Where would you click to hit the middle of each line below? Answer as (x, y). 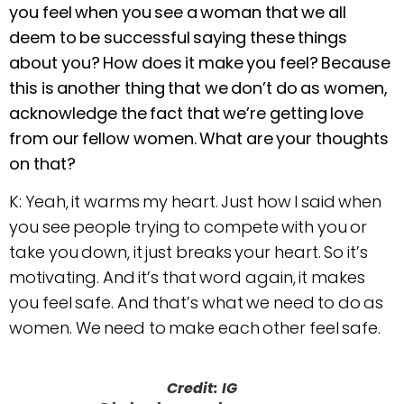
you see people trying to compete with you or (188, 227)
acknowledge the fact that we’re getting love (186, 113)
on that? (42, 163)
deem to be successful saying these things (178, 37)
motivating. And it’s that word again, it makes (187, 278)
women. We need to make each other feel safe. (195, 328)
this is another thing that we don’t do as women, (198, 87)
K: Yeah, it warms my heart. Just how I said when (195, 202)
